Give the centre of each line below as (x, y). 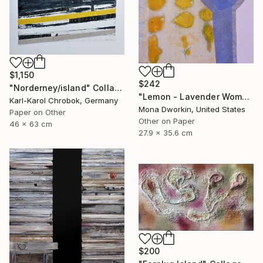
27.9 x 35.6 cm (166, 132)
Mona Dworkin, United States (192, 109)
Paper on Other (38, 112)
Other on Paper (167, 121)
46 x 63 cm (31, 124)
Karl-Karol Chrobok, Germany (64, 100)
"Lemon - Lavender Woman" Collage (246, 96)
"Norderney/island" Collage (118, 87)
